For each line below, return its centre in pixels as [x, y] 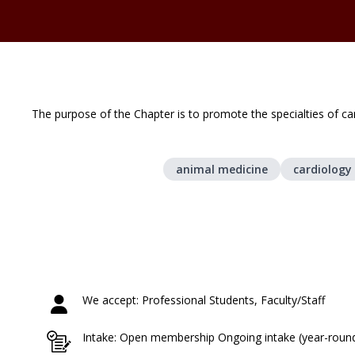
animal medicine [221, 170]
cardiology [322, 170]
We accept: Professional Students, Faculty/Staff [204, 300]
